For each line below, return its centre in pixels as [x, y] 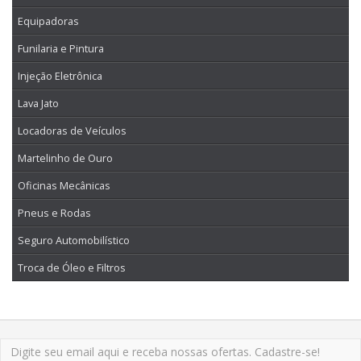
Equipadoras [48, 21]
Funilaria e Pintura [61, 48]
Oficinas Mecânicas [64, 185]
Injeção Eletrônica [60, 75]
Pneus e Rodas [54, 212]
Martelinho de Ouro [65, 158]
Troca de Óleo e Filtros [72, 267]
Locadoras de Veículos [72, 130]
